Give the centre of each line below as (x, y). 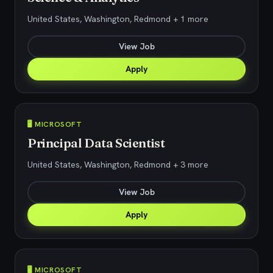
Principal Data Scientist (96, 143)
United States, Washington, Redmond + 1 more (118, 19)
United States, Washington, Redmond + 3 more (118, 165)
